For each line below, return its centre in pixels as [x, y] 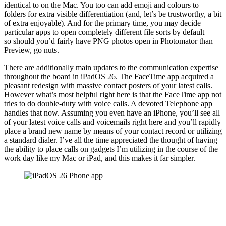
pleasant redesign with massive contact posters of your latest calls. [108, 85]
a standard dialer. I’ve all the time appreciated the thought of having [111, 140]
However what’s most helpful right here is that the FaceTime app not [113, 94]
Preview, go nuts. [32, 50]
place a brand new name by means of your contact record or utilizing [113, 131]
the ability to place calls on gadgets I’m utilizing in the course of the [111, 149]
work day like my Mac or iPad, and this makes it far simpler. [100, 158]
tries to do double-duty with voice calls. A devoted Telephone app [108, 103]
